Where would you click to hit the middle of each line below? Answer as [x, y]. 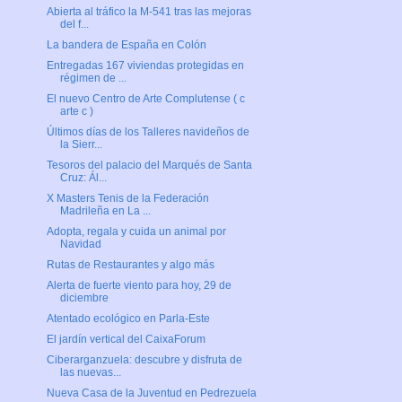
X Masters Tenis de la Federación [127, 199]
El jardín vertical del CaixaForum [126, 340]
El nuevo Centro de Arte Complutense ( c [145, 99]
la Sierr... [81, 145]
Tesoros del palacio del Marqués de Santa [149, 166]
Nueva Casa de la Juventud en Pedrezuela [151, 393]
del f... [74, 25]
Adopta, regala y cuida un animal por [136, 232]
